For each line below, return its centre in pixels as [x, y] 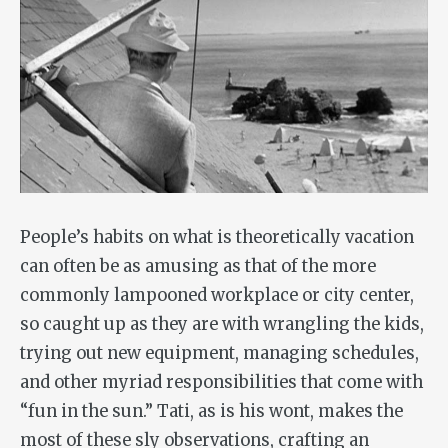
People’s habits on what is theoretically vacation [217, 237]
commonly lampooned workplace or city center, [217, 295]
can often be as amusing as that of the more [198, 266]
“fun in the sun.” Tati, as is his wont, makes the [211, 411]
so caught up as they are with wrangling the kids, [222, 324]
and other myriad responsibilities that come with [221, 382]
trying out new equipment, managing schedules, [219, 353]
